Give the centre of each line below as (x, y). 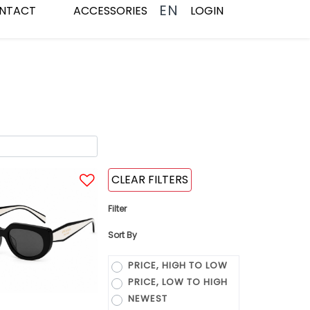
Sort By (122, 235)
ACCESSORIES (110, 10)
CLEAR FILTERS (149, 180)
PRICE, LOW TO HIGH (177, 282)
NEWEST (147, 299)
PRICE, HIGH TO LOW (177, 265)
